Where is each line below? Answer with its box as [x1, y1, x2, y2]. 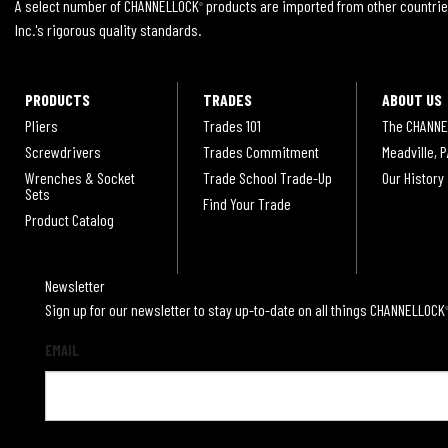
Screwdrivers [25, 141, 101, 161]
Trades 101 [203, 115, 262, 135]
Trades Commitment [203, 141, 320, 161]
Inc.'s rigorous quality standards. [15, 20, 201, 40]
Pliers [25, 115, 58, 135]
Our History [381, 167, 444, 187]
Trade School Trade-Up [203, 167, 333, 187]
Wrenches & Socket [25, 167, 135, 187]
